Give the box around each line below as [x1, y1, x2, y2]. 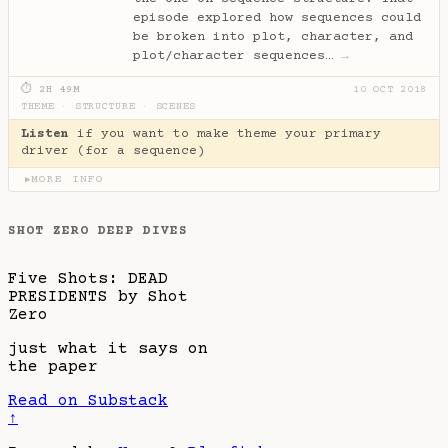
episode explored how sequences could [133, 10, 421, 25]
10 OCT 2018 [352, 83, 427, 96]
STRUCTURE [74, 100, 136, 113]
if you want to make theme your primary [69, 126, 381, 141]
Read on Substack [8, 391, 168, 410]
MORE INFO [31, 172, 105, 186]
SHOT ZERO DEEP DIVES [8, 223, 189, 238]
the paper [8, 357, 98, 376]
